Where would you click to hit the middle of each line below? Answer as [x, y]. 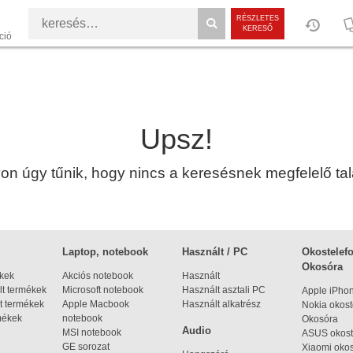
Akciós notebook [98, 276]
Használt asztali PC [224, 290]
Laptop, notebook [105, 252]
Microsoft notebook [103, 290]
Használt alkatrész [221, 304]
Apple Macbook [96, 304]
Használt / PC [215, 252]
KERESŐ [258, 28]
